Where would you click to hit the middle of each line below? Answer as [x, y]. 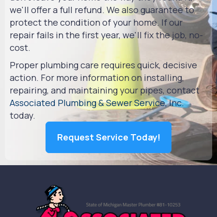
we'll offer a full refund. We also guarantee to [102, 9]
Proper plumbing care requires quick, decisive [103, 65]
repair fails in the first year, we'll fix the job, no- [106, 35]
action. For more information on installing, [97, 77]
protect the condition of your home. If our [96, 22]
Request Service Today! [108, 137]
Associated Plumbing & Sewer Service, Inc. [97, 102]
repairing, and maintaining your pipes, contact [105, 90]
